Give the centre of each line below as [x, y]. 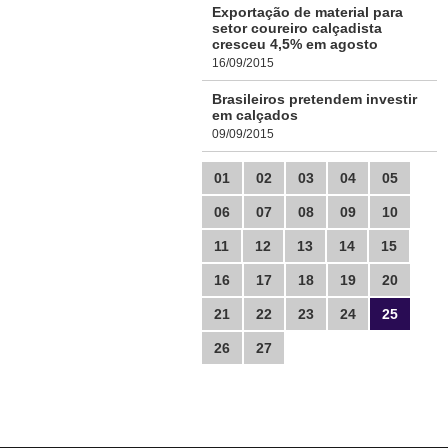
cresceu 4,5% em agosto [295, 44]
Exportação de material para [307, 12]
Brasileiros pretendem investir [314, 99]
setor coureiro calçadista [297, 28]
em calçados [255, 115]
